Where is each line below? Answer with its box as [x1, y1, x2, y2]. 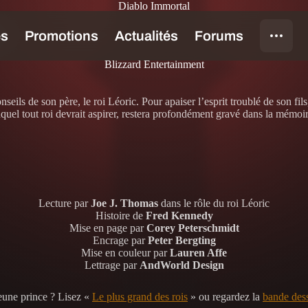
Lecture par [38, 197, 91, 209]
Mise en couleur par [81, 246, 170, 258]
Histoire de [95, 209, 146, 221]
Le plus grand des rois [92, 290, 188, 302]
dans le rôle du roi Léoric [158, 197, 269, 209]
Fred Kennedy [145, 209, 213, 221]
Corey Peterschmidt [146, 221, 239, 234]
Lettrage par [84, 258, 140, 271]
